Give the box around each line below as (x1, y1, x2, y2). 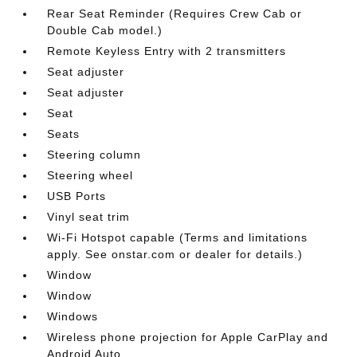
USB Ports (47, 190, 107, 202)
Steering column (47, 148, 142, 161)
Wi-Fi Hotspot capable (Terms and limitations (47, 231, 308, 244)
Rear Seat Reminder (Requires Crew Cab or (47, 7, 303, 20)
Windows (47, 310, 99, 323)
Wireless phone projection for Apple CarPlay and (47, 331, 329, 343)
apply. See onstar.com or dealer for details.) (47, 248, 304, 261)
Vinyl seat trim (47, 210, 131, 223)
